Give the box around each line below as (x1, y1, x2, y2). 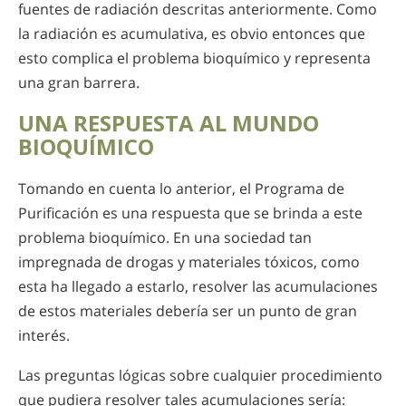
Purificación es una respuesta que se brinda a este (18, 202, 362, 223)
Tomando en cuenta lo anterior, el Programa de (18, 178, 344, 198)
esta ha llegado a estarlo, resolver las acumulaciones (18, 275, 378, 296)
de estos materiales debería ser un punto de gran (18, 300, 357, 321)
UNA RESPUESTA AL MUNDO (18, 107, 319, 138)
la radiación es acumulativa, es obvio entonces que (18, 24, 365, 44)
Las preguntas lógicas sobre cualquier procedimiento (18, 365, 382, 386)
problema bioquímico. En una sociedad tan (18, 227, 312, 247)
